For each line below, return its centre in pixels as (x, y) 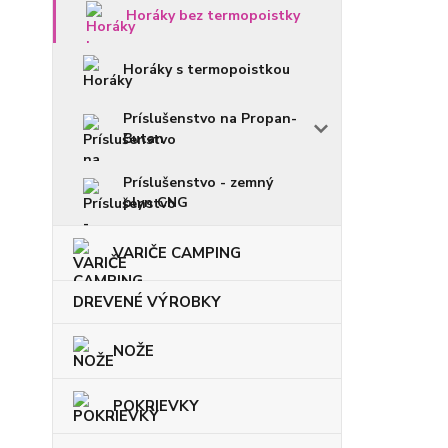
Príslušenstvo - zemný (198, 182)
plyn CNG (155, 202)
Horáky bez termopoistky (213, 15)
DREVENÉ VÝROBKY (147, 302)
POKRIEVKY (156, 406)
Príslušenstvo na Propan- (210, 118)
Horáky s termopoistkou (206, 69)
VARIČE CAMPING (177, 253)
